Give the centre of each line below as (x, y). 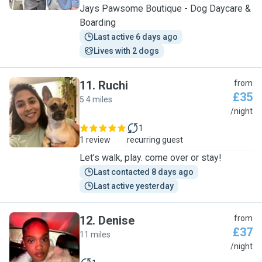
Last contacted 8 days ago (144, 172)
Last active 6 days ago (136, 37)
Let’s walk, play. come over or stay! (151, 158)
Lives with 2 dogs (126, 51)
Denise (116, 220)
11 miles (95, 235)
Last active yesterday (134, 186)
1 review (95, 140)
